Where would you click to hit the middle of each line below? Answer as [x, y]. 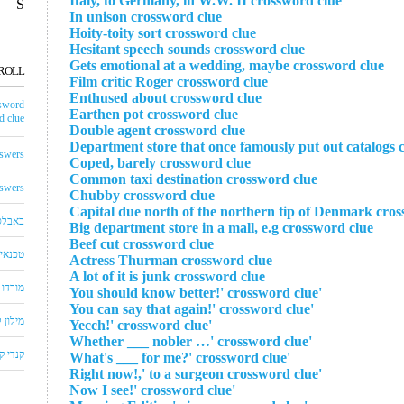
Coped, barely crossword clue [160, 163]
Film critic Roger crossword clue [169, 82]
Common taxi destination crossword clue [193, 179]
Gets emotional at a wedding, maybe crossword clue [227, 65]
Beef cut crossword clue [142, 244]
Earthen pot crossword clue [154, 114]
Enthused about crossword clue [165, 98]
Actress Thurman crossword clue [171, 260]
